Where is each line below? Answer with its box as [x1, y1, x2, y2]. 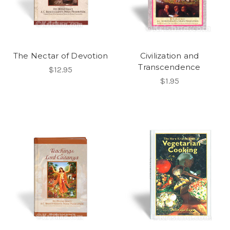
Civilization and [140, 50, 199, 61]
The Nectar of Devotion [13, 50, 108, 61]
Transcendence [138, 62, 201, 72]
